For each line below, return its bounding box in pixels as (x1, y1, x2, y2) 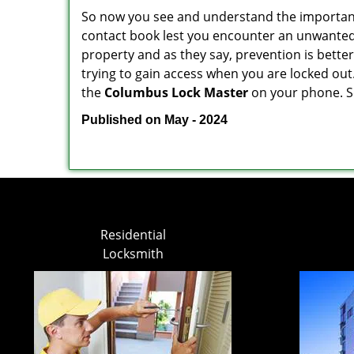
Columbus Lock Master (104, 84, 248, 101)
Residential (100, 226, 166, 243)
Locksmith (102, 245, 164, 262)
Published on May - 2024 (81, 113, 228, 126)
